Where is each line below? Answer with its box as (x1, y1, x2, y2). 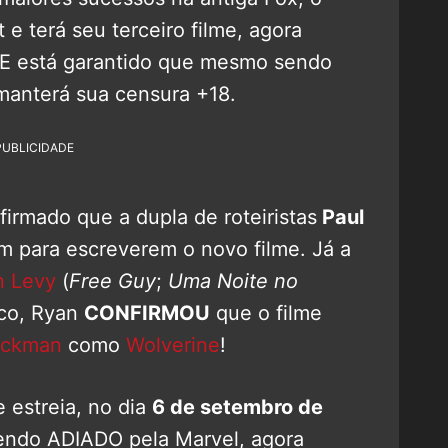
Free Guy (69, 268, 156, 293)
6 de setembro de (152, 394, 323, 419)
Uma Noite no (168, 268, 298, 293)
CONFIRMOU (84, 300, 210, 325)
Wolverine (126, 332, 220, 357)
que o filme (210, 300, 322, 325)
